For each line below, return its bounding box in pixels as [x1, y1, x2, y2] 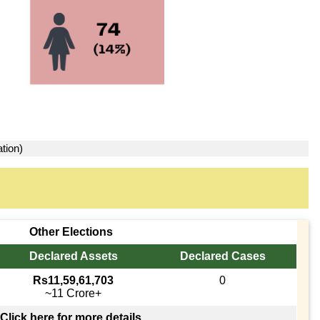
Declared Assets [29, 249, 118, 262]
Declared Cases [179, 249, 266, 262]
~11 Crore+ [45, 286, 102, 299]
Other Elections [29, 225, 113, 238]
